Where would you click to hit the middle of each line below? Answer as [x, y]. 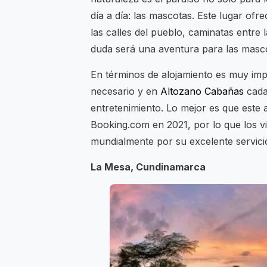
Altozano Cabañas [202, 91]
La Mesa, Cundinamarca [148, 167]
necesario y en [125, 91]
